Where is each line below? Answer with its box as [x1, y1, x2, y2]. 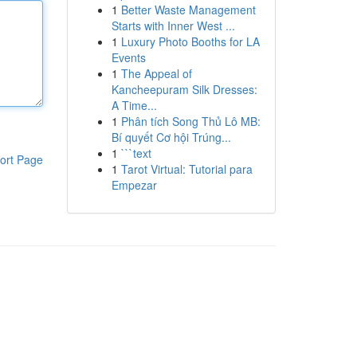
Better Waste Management [120, 2, 256, 18]
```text [120, 145, 151, 161]
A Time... [111, 97, 157, 113]
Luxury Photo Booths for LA [120, 33, 260, 49]
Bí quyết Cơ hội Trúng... [111, 129, 231, 145]
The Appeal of [120, 65, 192, 81]
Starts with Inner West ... [111, 18, 235, 33]
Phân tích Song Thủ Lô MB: [120, 113, 261, 129]
